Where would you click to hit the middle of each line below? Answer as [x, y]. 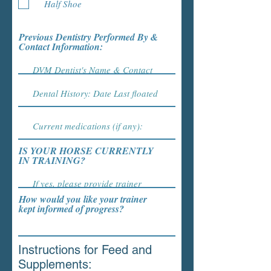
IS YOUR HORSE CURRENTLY [86, 151]
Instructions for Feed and [85, 250]
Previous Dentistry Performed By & [88, 37]
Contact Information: [61, 47]
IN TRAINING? [52, 160]
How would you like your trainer [83, 199]
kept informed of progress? [71, 209]
